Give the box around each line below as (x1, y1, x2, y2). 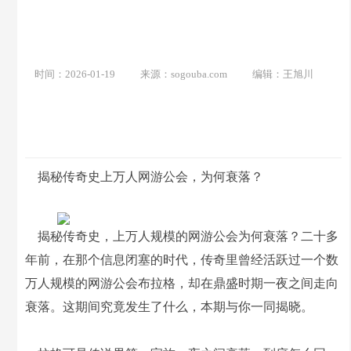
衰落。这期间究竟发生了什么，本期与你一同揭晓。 (25, 300, 314, 313)
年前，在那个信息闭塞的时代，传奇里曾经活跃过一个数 (25, 253, 339, 266)
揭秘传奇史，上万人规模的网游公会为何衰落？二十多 (25, 230, 339, 243)
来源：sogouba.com (140, 68, 228, 80)
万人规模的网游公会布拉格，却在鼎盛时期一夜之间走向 (25, 277, 339, 290)
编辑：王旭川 (252, 68, 314, 80)
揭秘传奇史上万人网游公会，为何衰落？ (25, 170, 264, 183)
